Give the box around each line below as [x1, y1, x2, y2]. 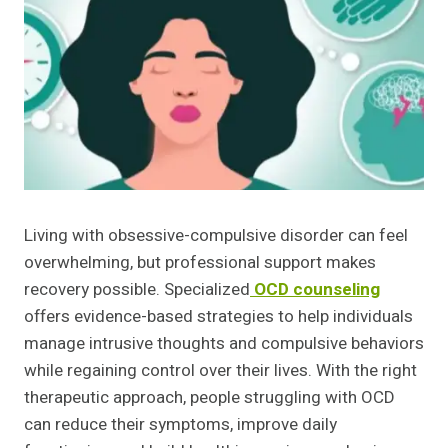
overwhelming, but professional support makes [24, 250, 376, 276]
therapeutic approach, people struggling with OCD [24, 385, 395, 411]
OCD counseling [254, 277, 380, 303]
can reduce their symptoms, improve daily [24, 412, 337, 438]
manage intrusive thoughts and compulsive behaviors [24, 331, 424, 357]
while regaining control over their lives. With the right [24, 358, 417, 384]
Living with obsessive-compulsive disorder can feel [24, 223, 408, 249]
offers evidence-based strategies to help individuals [24, 304, 413, 330]
